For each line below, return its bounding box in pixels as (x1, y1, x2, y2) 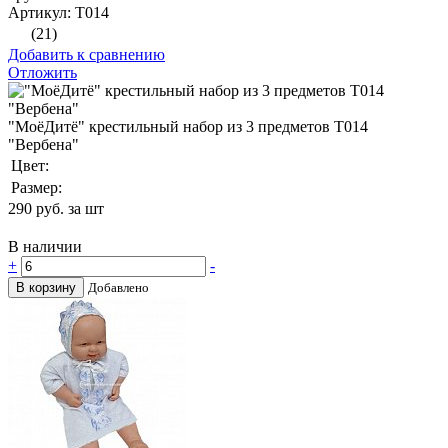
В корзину (16, 280, 76, 296)
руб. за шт (36, 200, 104, 218)
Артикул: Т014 (8, 4, 109, 22)
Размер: (11, 179, 62, 197)
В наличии (8, 238, 82, 256)
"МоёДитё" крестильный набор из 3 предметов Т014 (8, 118, 368, 136)
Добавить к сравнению (8, 46, 165, 64)
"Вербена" (8, 136, 79, 154)
